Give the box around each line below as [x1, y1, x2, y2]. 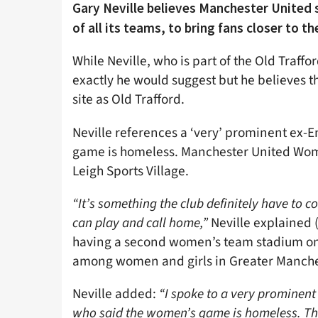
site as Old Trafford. [72, 89, 185, 110]
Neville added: [72, 283, 159, 304]
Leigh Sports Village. [72, 160, 189, 181]
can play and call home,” [72, 212, 208, 233]
